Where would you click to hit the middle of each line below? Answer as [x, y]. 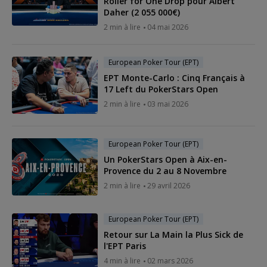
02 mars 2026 [170, 260]
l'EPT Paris [125, 246]
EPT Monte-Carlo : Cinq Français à [174, 77]
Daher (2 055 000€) [142, 12]
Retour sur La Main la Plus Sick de [173, 234]
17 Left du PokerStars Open [161, 89]
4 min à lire [122, 260]
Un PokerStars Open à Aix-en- [165, 159]
